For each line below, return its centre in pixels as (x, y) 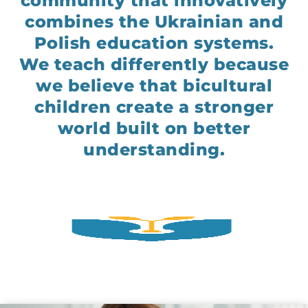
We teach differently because (154, 65)
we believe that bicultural (154, 86)
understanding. (154, 150)
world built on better (154, 129)
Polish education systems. (154, 43)
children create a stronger (154, 107)
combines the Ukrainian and (154, 22)
